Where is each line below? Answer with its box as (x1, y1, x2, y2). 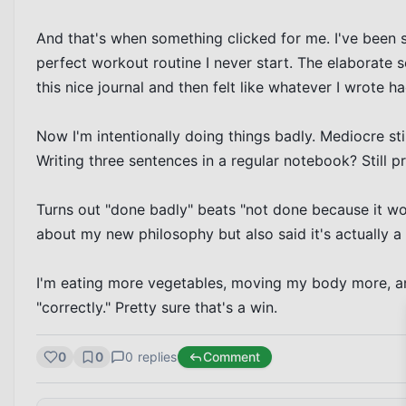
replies (133, 349, 178, 364)
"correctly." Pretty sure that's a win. (36, 298, 277, 316)
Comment (202, 349, 261, 364)
